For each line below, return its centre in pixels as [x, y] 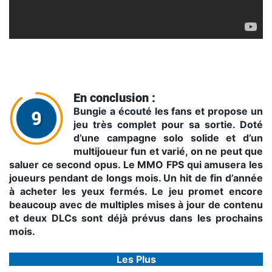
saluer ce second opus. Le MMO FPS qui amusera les [136, 165]
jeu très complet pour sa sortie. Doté [168, 125]
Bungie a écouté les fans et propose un [168, 111]
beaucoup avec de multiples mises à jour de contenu [136, 205]
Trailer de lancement [45, 46]
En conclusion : [114, 98]
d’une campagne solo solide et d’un [168, 138]
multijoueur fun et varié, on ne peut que [168, 151]
